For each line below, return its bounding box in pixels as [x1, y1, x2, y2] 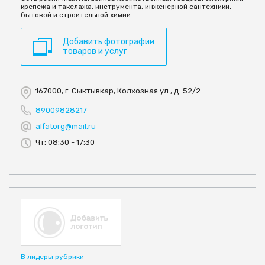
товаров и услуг [63, 46, 127, 56]
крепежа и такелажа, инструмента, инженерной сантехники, [21, 2, 231, 11]
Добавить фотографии [63, 36, 154, 47]
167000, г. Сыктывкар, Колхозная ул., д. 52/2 [35, 86, 201, 95]
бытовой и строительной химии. [21, 10, 132, 19]
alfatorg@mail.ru [35, 121, 96, 131]
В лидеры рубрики [21, 252, 84, 261]
